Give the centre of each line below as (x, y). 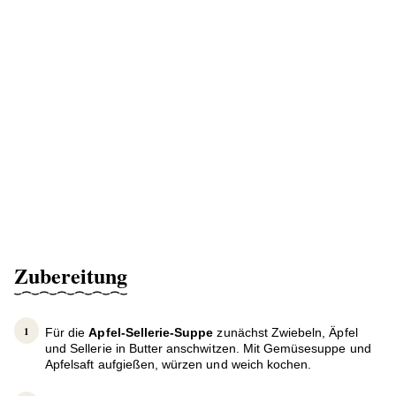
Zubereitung (71, 276)
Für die (67, 333)
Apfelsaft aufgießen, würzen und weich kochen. (179, 365)
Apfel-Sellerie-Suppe (153, 333)
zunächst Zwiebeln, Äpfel (287, 333)
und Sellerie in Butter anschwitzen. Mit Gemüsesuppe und (208, 349)
